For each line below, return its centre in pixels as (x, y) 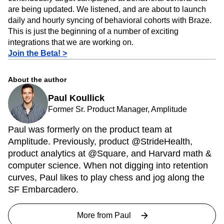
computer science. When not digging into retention (108, 189)
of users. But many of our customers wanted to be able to (108, 10)
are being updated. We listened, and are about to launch (107, 32)
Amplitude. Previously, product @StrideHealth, (100, 165)
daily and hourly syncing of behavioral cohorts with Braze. (110, 43)
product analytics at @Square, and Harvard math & (110, 177)
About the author (37, 103)
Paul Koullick (76, 121)
